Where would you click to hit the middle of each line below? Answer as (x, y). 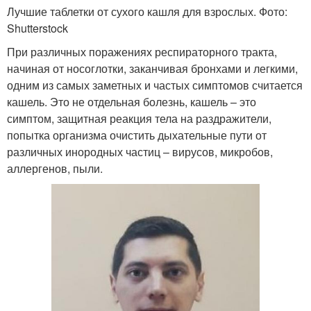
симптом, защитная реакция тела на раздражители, (139, 119)
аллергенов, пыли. (55, 169)
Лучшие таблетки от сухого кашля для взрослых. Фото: (147, 12)
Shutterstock (37, 28)
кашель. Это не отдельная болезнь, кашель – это (132, 102)
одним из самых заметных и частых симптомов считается (155, 85)
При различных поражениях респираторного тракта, (142, 52)
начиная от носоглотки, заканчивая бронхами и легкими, (152, 69)
